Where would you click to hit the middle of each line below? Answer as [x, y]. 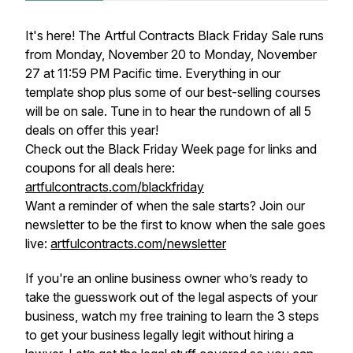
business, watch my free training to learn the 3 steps [172, 316]
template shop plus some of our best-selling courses [173, 92]
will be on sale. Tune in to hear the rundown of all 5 [168, 111]
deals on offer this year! [92, 130]
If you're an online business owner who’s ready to [167, 278]
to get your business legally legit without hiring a [160, 335]
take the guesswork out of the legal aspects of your [171, 297]
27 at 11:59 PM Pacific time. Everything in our [153, 73]
